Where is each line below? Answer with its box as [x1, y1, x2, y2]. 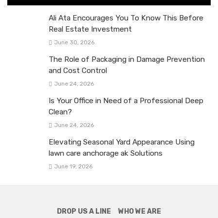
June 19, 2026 [54, 163, 92, 170]
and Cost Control [49, 66, 107, 75]
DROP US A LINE [57, 207, 111, 216]
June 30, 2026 [54, 38, 94, 46]
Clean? [49, 107, 72, 116]
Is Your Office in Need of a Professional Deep [49, 96, 203, 105]
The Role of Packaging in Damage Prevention [49, 54, 205, 64]
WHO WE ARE [118, 207, 161, 216]
